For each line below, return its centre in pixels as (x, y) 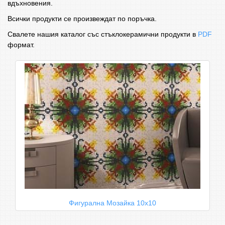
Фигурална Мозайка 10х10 (113, 203)
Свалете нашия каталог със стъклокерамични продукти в (103, 34)
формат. (21, 45)
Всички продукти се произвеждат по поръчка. (82, 19)
